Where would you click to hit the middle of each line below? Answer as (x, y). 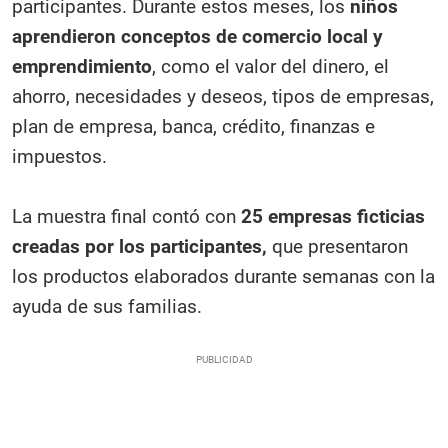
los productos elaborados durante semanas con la (223, 276)
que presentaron (340, 246)
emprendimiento (82, 66)
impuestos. (59, 156)
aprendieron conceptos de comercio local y (197, 36)
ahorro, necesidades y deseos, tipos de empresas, (223, 96)
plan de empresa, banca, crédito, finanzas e (193, 126)
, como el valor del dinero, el (270, 66)
